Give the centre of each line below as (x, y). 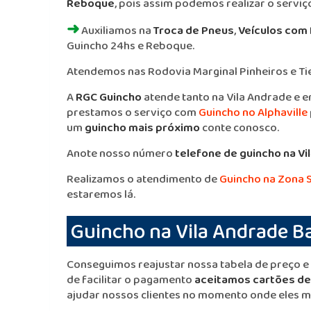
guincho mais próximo (142, 127)
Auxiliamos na (116, 30)
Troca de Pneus (194, 30)
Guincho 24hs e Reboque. (131, 45)
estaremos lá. (101, 194)
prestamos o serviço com (133, 112)
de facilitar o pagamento (131, 279)
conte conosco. (239, 127)
